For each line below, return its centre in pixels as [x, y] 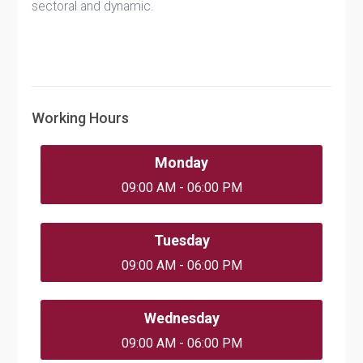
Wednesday [181, 318]
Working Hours [81, 118]
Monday [181, 162]
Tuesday [181, 240]
